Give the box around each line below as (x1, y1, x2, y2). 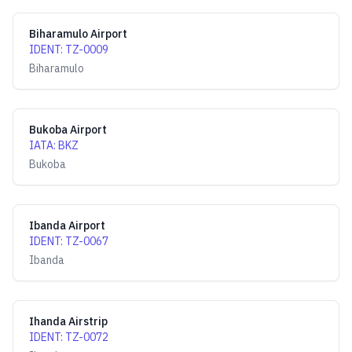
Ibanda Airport (29, 218, 105, 233)
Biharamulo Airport (29, 27, 127, 41)
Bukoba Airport (29, 123, 107, 137)
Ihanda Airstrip (29, 314, 108, 328)
